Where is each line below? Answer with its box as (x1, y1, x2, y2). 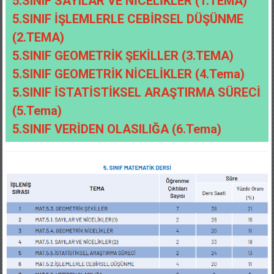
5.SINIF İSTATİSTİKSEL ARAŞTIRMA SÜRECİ (12, 85, 261, 100)
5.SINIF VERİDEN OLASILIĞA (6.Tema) (12, 122, 221, 136)
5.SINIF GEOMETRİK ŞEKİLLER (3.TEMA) (12, 48, 234, 63)
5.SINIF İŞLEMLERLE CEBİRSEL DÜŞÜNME (12, 12, 243, 26)
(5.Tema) (12, 103, 62, 118)
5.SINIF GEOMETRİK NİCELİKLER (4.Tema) (12, 67, 245, 81)
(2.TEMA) (12, 30, 64, 45)
